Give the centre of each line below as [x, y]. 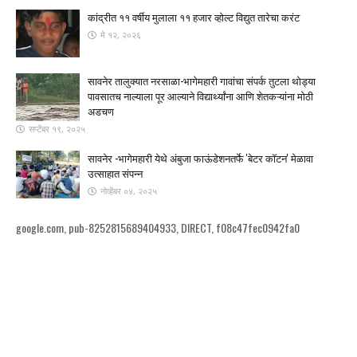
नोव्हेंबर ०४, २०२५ [129, 191]
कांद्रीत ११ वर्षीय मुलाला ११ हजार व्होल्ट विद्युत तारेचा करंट [194, 17]
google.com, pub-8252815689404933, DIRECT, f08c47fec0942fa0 [158, 228]
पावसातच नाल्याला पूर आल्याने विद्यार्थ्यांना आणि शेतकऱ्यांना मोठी [200, 96]
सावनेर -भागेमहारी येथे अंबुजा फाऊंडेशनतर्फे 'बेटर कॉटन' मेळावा [200, 158]
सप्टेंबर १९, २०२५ [57, 129]
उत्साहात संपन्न [115, 173]
